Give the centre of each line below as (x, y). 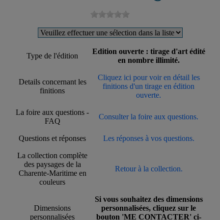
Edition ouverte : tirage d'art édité (149, 52)
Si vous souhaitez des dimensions (149, 199)
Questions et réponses (52, 138)
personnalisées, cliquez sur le (149, 208)
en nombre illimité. (149, 60)
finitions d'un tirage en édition (149, 86)
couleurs (52, 182)
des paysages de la (52, 165)
